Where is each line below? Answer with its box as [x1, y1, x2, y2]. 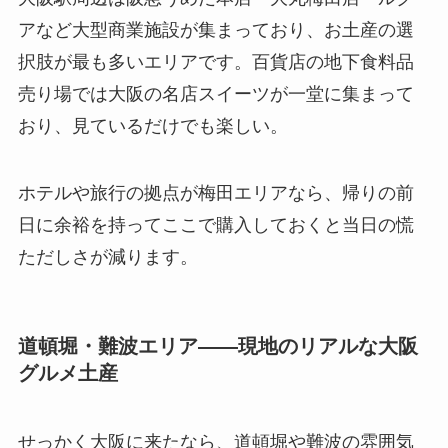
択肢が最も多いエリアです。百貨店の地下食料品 [17, 51, 414, 72]
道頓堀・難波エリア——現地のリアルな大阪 [17, 334, 418, 357]
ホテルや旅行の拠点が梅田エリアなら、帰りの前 [17, 183, 414, 204]
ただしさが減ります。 [17, 247, 198, 268]
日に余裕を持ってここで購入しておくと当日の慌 [17, 215, 414, 236]
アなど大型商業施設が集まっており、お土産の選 [17, 19, 414, 40]
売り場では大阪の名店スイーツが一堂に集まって [17, 83, 414, 104]
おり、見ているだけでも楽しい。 [17, 115, 288, 136]
